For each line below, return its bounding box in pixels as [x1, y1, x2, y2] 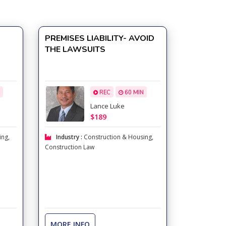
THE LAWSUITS [44, 44, 105, 55]
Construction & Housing [83, 133, 152, 141]
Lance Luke [90, 101, 125, 111]
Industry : [55, 133, 84, 141]
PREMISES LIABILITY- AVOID [44, 33, 154, 44]
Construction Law [44, 143, 94, 151]
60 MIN [123, 89, 144, 97]
